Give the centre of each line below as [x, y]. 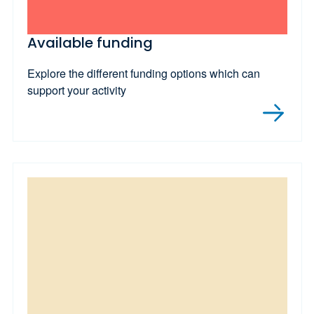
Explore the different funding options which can [143, 73]
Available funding [90, 42]
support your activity [76, 90]
